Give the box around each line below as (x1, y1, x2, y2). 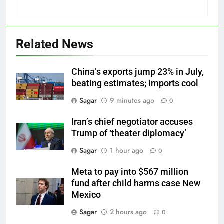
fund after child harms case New (71, 178, 200, 188)
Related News (16, 36, 93, 51)
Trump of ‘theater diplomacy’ (71, 128, 186, 138)
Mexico (71, 189, 101, 200)
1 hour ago (110, 145, 143, 155)
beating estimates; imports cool (71, 78, 198, 88)
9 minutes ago (110, 95, 154, 105)
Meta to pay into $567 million (71, 166, 188, 177)
